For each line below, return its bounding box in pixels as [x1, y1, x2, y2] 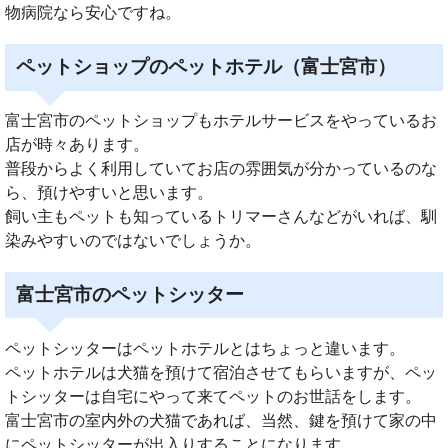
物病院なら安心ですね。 [5, 4, 181, 22]
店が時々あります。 [5, 136, 149, 154]
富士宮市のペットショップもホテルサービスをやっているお [5, 112, 437, 130]
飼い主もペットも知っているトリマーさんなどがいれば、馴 [5, 208, 437, 226]
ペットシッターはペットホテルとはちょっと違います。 [5, 340, 405, 358]
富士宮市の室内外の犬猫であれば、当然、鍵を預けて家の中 [5, 412, 437, 430]
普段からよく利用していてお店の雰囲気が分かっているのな [5, 160, 437, 178]
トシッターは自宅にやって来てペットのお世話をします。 [5, 388, 421, 406]
